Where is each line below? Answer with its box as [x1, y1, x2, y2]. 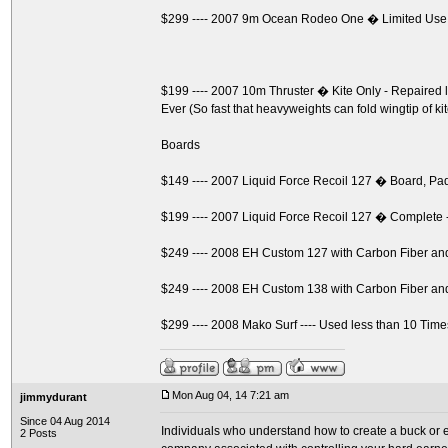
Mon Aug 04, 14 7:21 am [172, 389, 289, 401]
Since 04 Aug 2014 [20, 415, 110, 427]
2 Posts [20, 427, 57, 439]
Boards [161, 138, 200, 152]
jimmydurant [20, 391, 87, 403]
